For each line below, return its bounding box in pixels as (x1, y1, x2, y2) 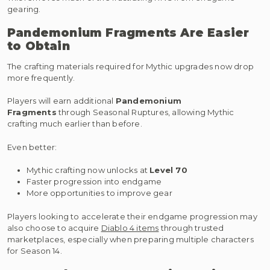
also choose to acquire (7, 222, 101, 233)
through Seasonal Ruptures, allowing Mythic (56, 107, 234, 118)
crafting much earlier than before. (7, 119, 142, 129)
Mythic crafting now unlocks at (27, 165, 150, 175)
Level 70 (149, 165, 187, 175)
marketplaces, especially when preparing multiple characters (7, 234, 254, 244)
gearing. (7, 4, 41, 14)
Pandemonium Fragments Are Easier (7, 26, 250, 40)
